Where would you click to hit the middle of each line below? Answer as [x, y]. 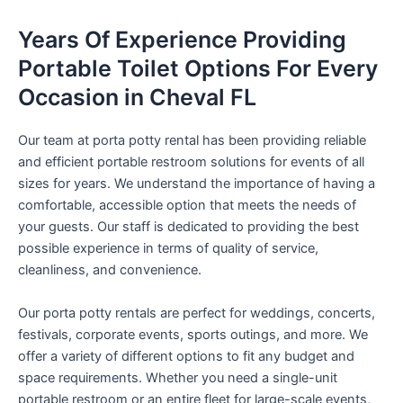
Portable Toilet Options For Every [198, 69]
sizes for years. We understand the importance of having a [197, 184]
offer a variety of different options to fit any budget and [186, 356]
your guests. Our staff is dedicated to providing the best [188, 227]
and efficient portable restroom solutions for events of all [191, 162]
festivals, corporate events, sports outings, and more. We [193, 334]
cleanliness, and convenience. [110, 270]
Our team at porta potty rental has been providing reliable [192, 141]
